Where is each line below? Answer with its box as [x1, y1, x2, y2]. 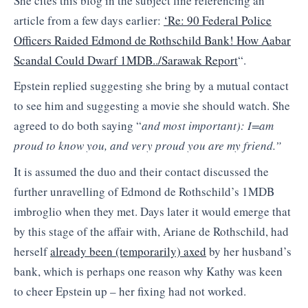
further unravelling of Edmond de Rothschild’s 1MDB [14, 183, 274, 199]
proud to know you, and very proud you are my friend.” [14, 137, 281, 154]
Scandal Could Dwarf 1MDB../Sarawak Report [14, 52, 238, 68]
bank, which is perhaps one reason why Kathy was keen [14, 263, 283, 279]
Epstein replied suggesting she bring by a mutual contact [14, 78, 289, 94]
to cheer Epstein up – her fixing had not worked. [14, 283, 246, 299]
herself [14, 243, 50, 259]
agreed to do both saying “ [14, 118, 142, 134]
